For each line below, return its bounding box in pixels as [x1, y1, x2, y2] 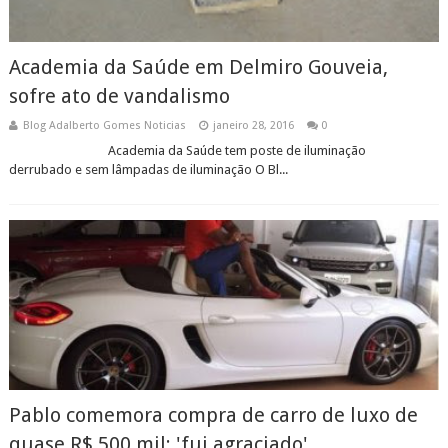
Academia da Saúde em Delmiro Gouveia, [8, 55, 388, 79]
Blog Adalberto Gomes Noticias [22, 119, 186, 132]
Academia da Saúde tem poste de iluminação [8, 143, 366, 158]
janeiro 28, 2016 [212, 119, 294, 132]
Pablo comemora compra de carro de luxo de [8, 403, 418, 427]
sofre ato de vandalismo [8, 84, 230, 108]
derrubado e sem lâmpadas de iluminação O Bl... [8, 162, 288, 177]
